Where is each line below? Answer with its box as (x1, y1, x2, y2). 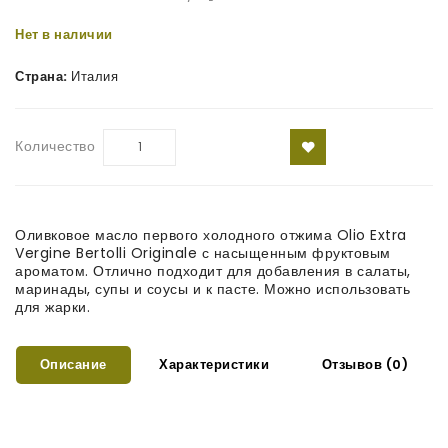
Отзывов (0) (321, 354, 409, 374)
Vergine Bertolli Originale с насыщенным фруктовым (15, 242, 391, 263)
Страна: (15, 66, 68, 86)
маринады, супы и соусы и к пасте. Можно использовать (15, 278, 410, 299)
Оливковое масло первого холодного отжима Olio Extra (15, 224, 407, 245)
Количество (15, 135, 95, 156)
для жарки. (15, 296, 90, 317)
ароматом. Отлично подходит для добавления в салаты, (15, 260, 411, 281)
